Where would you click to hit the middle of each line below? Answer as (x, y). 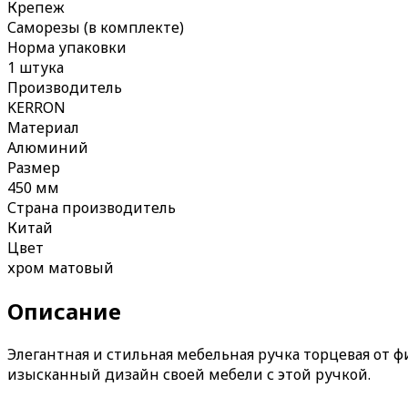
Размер (34, 167)
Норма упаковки (67, 47)
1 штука (36, 67)
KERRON (36, 107)
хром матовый (61, 267)
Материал (43, 127)
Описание (64, 311)
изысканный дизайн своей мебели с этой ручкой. (189, 374)
